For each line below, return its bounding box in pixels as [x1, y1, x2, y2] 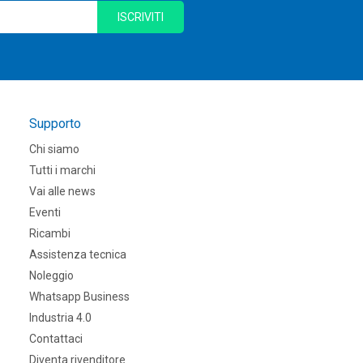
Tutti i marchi [29, 164, 96, 177]
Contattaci [29, 332, 83, 345]
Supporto [29, 116, 81, 131]
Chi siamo [29, 143, 79, 156]
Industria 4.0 [29, 311, 92, 324]
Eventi [29, 206, 61, 219]
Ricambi [29, 227, 70, 240]
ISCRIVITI [117, 11, 164, 23]
